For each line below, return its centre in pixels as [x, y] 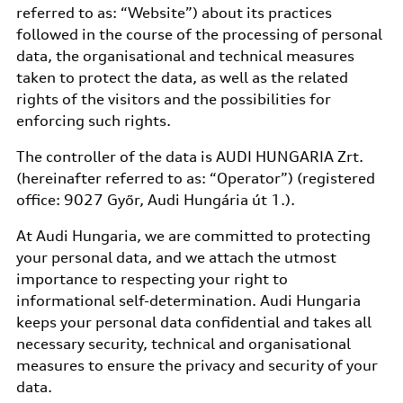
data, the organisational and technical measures [185, 56]
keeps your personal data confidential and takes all [193, 322]
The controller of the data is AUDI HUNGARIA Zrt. [189, 157]
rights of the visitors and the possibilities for [173, 99]
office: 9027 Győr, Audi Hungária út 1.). [155, 200]
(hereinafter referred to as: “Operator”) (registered [195, 178]
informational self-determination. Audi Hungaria [188, 300]
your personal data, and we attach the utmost [176, 257]
